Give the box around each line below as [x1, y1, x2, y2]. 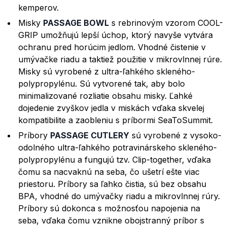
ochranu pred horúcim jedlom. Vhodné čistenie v [18, 42, 206, 53]
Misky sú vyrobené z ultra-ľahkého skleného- [18, 66, 195, 77]
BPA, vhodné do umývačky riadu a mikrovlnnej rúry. [18, 191, 220, 202]
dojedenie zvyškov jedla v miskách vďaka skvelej [18, 103, 204, 113]
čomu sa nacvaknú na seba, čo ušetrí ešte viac [18, 167, 200, 177]
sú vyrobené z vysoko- [129, 130, 221, 141]
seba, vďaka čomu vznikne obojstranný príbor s [18, 215, 204, 226]
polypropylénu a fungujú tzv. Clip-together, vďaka [18, 155, 211, 165]
